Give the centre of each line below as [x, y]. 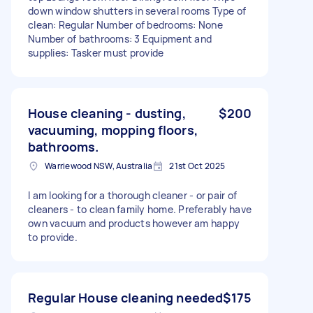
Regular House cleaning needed [126, 297]
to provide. [53, 237]
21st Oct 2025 [197, 166]
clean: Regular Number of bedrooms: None [125, 24]
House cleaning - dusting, [107, 113]
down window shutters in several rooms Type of [137, 10]
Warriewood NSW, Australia [99, 166]
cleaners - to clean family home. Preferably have [140, 209]
